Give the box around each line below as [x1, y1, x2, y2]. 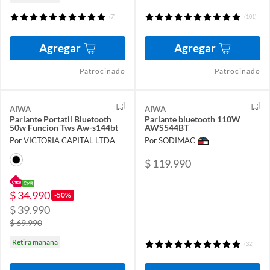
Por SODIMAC [145, 136, 195, 146]
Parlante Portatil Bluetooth [10, 113, 111, 124]
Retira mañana [12, 237, 58, 247]
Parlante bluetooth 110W [145, 113, 240, 124]
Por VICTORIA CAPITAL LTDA [10, 136, 115, 146]
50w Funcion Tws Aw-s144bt [10, 122, 118, 133]
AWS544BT [145, 122, 189, 133]
